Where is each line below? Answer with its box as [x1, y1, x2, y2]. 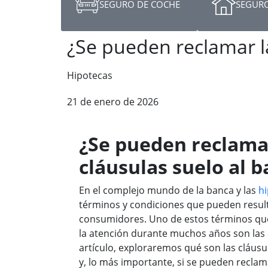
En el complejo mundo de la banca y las [79, 184, 258, 197]
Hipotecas [67, 69, 112, 82]
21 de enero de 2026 [67, 95, 159, 108]
